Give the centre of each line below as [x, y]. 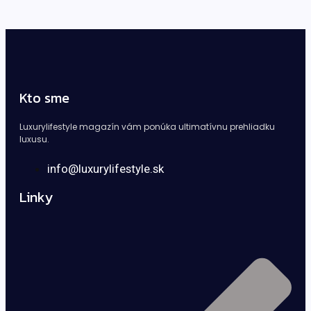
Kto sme [44, 98]
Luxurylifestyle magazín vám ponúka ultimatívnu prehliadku [147, 126]
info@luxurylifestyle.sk [106, 168]
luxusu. [34, 139]
